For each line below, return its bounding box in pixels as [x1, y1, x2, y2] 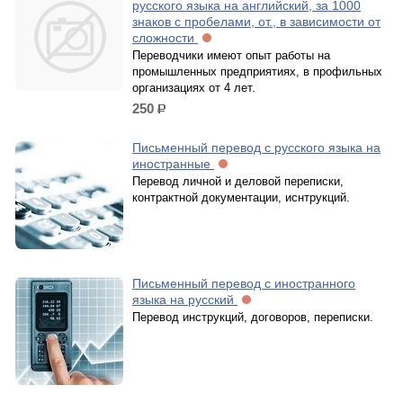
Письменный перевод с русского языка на [132, 140, 381, 155]
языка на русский [132, 292, 237, 307]
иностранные [132, 157, 214, 171]
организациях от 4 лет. [132, 81, 255, 94]
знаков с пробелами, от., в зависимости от [132, 14, 381, 29]
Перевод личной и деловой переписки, [132, 175, 344, 188]
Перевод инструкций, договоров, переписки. [132, 310, 373, 324]
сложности [132, 31, 198, 45]
